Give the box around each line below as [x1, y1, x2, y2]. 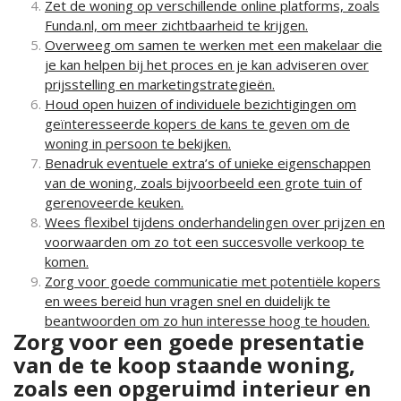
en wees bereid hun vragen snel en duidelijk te [45, 292, 330, 310]
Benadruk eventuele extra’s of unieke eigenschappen [45, 154, 371, 172]
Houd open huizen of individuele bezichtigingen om [45, 95, 356, 113]
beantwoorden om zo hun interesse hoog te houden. [45, 311, 370, 329]
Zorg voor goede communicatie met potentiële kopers [45, 272, 380, 290]
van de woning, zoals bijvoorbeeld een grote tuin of [45, 174, 362, 192]
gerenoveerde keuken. [45, 193, 183, 211]
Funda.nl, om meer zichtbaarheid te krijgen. [45, 16, 308, 34]
